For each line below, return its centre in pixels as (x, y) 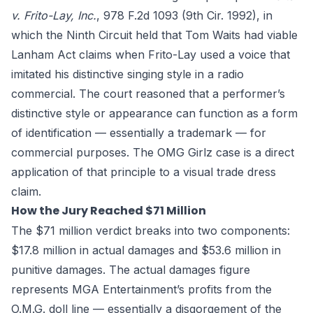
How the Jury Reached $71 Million (109, 211)
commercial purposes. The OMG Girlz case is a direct (153, 152)
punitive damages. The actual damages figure (131, 270)
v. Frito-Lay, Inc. (54, 15)
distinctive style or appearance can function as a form (154, 113)
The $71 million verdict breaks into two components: (151, 231)
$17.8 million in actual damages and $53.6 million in (146, 250)
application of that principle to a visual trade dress (144, 172)
